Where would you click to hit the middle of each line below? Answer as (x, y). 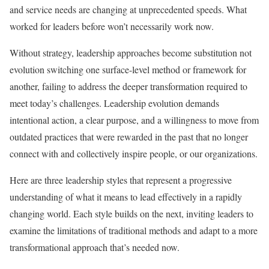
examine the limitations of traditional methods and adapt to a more (134, 230)
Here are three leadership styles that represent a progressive (121, 180)
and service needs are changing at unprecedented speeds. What (128, 9)
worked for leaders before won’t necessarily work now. (112, 26)
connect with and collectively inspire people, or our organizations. (134, 153)
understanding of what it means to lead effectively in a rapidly (126, 197)
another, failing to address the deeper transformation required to (128, 86)
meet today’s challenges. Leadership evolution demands (114, 103)
